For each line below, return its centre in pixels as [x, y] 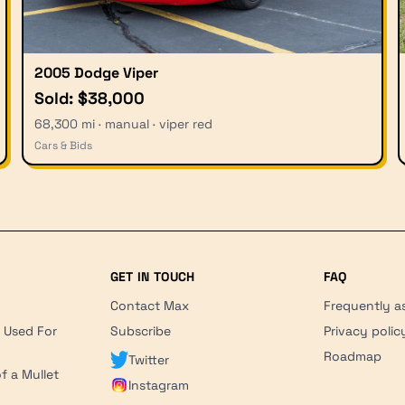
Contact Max [149, 305]
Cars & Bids [63, 145]
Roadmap [353, 356]
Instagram [158, 385]
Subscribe [140, 330]
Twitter [148, 359]
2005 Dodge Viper [96, 72]
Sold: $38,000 [89, 98]
